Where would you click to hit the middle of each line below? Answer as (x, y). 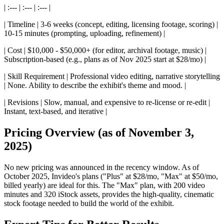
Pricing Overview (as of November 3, (99, 132)
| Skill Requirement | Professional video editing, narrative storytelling (112, 76)
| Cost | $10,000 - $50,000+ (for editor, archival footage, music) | (105, 50)
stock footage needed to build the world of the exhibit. (89, 203)
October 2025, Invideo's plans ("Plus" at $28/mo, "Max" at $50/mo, (111, 176)
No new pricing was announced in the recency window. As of (101, 167)
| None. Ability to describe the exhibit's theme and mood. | (95, 85)
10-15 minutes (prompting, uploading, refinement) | (84, 33)
